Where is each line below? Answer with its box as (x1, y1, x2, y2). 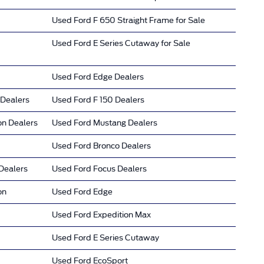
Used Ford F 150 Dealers (52, 95, 144, 104)
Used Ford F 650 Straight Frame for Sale (52, 15, 205, 25)
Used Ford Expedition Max (52, 210, 151, 219)
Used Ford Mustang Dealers (52, 118, 157, 127)
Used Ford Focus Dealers (52, 164, 147, 173)
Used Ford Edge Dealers (52, 72, 144, 81)
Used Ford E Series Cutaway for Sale (52, 38, 190, 48)
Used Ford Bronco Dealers (52, 141, 151, 150)
